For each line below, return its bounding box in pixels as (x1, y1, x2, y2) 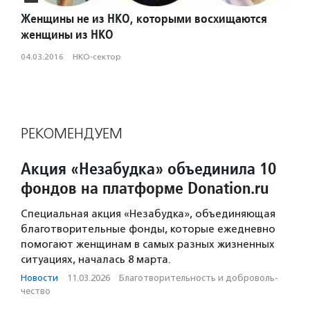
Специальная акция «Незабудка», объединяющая (21, 208, 275, 221)
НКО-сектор (73, 52, 121, 62)
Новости (21, 273, 58, 284)
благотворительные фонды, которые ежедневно (21, 223, 275, 236)
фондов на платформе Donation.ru (21, 177, 268, 199)
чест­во (21, 286, 51, 297)
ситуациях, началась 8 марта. (21, 253, 171, 266)
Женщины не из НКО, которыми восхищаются (21, 10, 267, 27)
